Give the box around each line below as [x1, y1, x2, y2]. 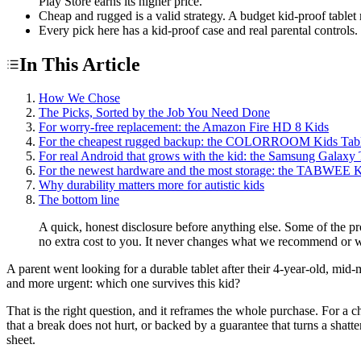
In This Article [19, 53, 140, 75]
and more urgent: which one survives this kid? [6, 276, 240, 291]
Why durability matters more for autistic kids [39, 178, 264, 193]
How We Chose [39, 91, 120, 106]
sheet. [6, 333, 35, 347]
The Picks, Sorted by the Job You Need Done [39, 106, 270, 120]
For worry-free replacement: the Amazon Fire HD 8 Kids [39, 120, 329, 135]
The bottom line [39, 193, 119, 207]
